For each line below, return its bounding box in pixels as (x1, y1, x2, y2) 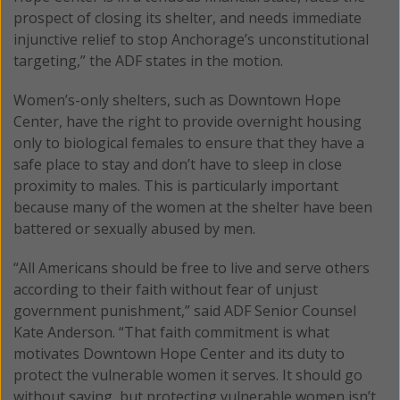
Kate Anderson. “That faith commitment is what (13, 321, 329, 342)
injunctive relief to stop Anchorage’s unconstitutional (13, 29, 369, 49)
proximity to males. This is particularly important (13, 175, 338, 196)
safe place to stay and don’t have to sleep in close (13, 154, 342, 174)
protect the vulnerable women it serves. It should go (13, 364, 362, 385)
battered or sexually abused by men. (13, 218, 255, 238)
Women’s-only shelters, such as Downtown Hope (13, 89, 341, 110)
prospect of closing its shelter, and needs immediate (13, 7, 362, 28)
